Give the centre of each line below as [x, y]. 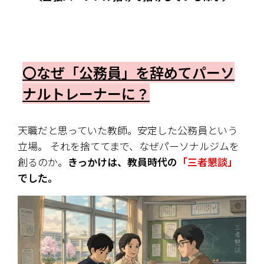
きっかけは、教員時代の [123, 162]
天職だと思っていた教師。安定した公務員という [128, 130]
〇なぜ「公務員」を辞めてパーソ [128, 72]
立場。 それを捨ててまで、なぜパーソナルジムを [128, 146]
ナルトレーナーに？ [86, 94]
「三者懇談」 [207, 162]
